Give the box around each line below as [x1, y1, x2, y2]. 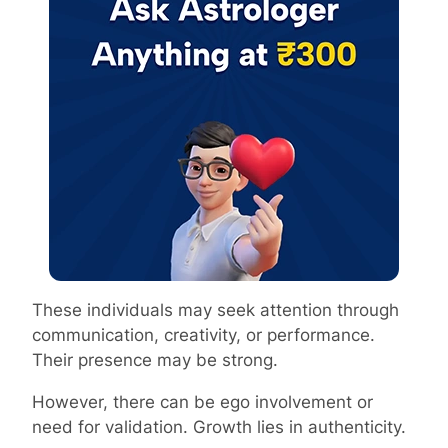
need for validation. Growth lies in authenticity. [32, 416, 406, 437]
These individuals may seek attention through [32, 299, 399, 320]
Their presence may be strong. [32, 349, 278, 370]
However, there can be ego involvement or [32, 391, 373, 412]
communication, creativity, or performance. [32, 324, 375, 345]
